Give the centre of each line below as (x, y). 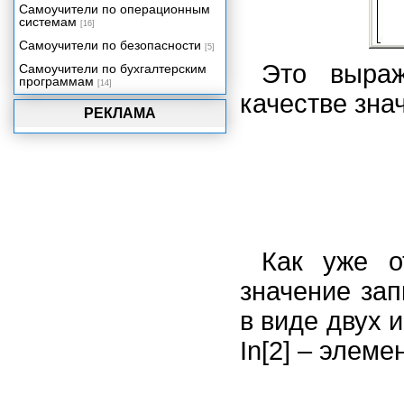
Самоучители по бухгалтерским (113, 69)
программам (56, 81)
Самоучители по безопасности (110, 45)
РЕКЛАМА (120, 113)
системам (48, 22)
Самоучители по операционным (115, 9)
